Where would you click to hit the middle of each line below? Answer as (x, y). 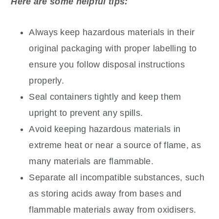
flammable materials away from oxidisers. (113, 209)
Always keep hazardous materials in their (112, 32)
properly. (47, 80)
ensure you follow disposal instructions (107, 64)
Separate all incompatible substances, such (117, 177)
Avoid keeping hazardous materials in (105, 129)
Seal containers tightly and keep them (105, 97)
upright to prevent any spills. (86, 113)
